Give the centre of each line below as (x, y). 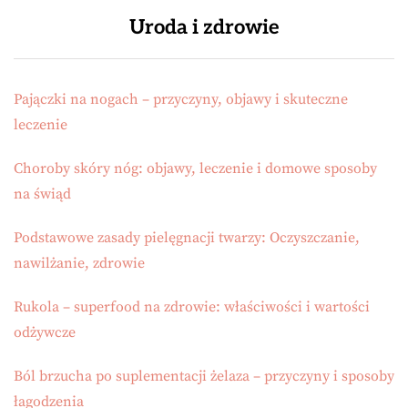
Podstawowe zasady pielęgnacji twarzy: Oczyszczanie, (187, 238)
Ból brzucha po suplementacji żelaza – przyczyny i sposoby (204, 377)
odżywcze (45, 333)
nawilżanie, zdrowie (79, 264)
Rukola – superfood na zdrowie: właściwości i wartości (192, 307)
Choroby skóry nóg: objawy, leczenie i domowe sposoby (195, 169)
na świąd (42, 194)
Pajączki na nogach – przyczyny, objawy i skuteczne (181, 100)
